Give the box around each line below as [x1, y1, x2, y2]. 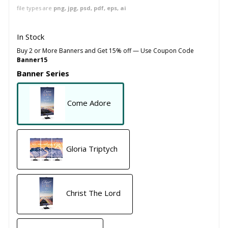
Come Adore [67, 98, 111, 108]
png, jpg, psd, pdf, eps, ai [53, 4, 126, 12]
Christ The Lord [66, 188, 121, 198]
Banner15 [16, 55, 47, 64]
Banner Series [16, 68, 69, 78]
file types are [16, 4, 53, 12]
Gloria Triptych [66, 143, 118, 154]
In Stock [16, 32, 44, 42]
